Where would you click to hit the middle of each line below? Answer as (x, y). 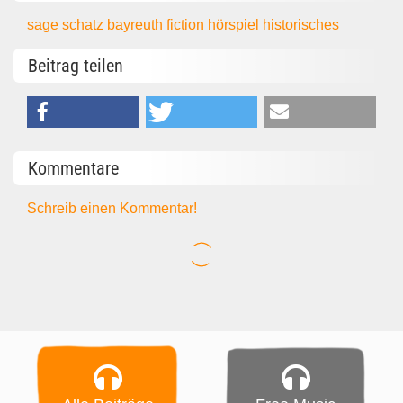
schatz (85, 24)
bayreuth (137, 24)
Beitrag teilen (76, 66)
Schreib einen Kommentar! (112, 208)
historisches (301, 24)
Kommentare (73, 168)
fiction (188, 24)
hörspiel (236, 24)
